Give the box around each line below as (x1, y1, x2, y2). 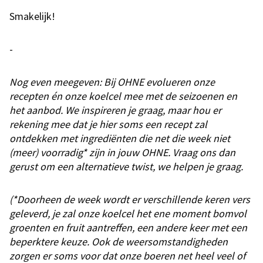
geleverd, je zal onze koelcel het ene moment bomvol (9, 207, 247, 221)
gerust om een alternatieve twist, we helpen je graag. (9, 160, 243, 174)
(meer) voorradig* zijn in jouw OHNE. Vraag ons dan (9, 146, 235, 160)
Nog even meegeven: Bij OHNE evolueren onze (9, 75, 215, 89)
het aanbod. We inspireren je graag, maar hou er (9, 103, 221, 117)
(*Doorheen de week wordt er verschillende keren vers (9, 193, 250, 207)
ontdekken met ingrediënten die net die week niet (9, 131, 230, 146)
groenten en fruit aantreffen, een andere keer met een (9, 221, 247, 235)
